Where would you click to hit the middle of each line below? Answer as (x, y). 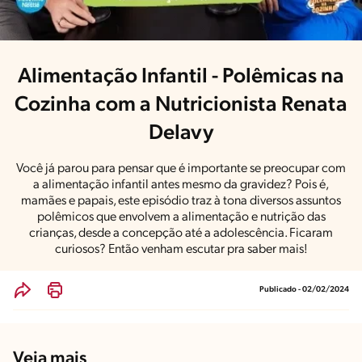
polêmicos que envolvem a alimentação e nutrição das (181, 217)
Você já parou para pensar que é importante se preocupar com (181, 168)
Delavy (181, 133)
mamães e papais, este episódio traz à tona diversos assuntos (181, 201)
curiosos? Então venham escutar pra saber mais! (181, 249)
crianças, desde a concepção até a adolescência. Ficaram (181, 233)
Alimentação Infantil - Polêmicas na (181, 77)
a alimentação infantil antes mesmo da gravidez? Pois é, (181, 185)
